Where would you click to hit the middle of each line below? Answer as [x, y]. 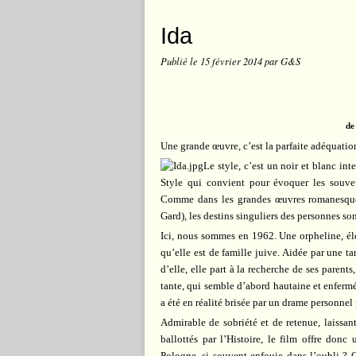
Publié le [180, 61]
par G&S [282, 61]
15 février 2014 [232, 61]
